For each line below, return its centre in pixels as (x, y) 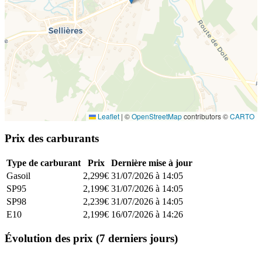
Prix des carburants (52, 139)
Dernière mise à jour (152, 163)
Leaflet (108, 116)
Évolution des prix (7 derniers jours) (91, 239)
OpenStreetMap (157, 116)
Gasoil (18, 175)
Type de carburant (44, 163)
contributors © (206, 116)
